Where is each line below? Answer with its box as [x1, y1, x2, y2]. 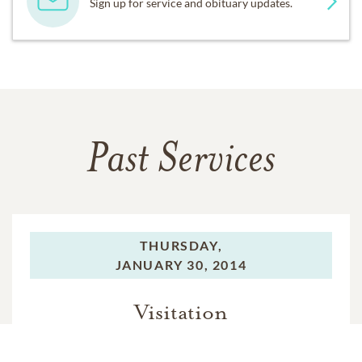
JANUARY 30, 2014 [115, 257, 247, 273]
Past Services [86, 141, 276, 183]
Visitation [134, 299, 228, 326]
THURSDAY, [139, 238, 223, 254]
